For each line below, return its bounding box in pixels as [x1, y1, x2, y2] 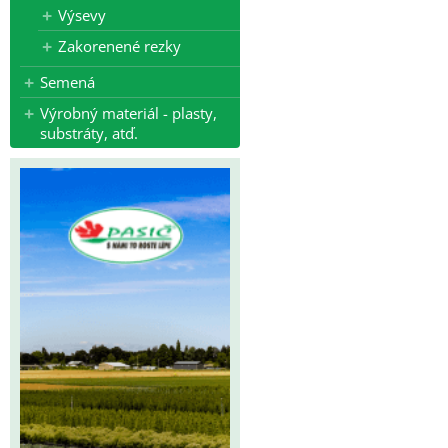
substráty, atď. [40, 123, 138, 143]
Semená [40, 72, 95, 92]
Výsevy [58, 5, 106, 25]
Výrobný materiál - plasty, [40, 103, 217, 123]
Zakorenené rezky [58, 36, 181, 56]
